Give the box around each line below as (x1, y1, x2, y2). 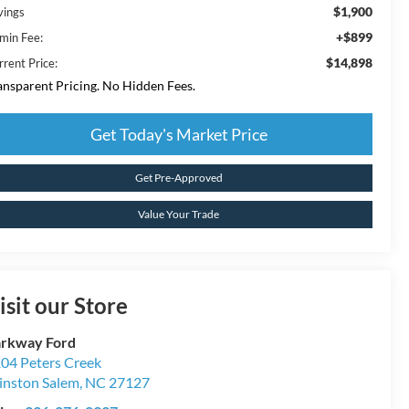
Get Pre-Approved (134, 170, 223, 184)
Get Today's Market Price (89, 123, 267, 144)
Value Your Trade (138, 206, 219, 221)
